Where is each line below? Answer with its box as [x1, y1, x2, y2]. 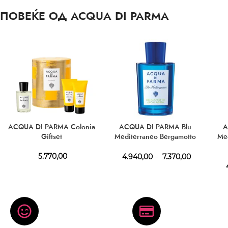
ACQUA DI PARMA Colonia [8, 121, 96, 132]
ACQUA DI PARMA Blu [119, 121, 192, 132]
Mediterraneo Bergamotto [115, 131, 196, 141]
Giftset [41, 131, 63, 141]
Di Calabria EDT [130, 140, 181, 151]
